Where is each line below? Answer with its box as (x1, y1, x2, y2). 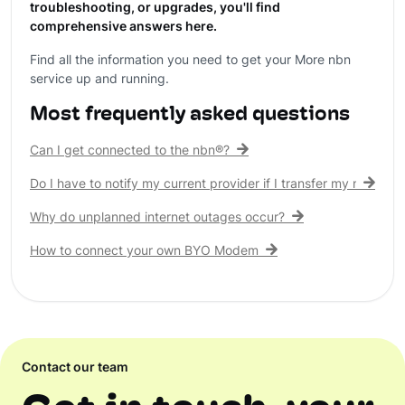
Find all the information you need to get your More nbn (30, 54, 351, 68)
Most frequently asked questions (30, 105, 350, 126)
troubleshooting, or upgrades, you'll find (30, 2, 280, 15)
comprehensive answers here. (30, 21, 217, 34)
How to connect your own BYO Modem (30, 245, 259, 259)
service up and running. (30, 73, 169, 87)
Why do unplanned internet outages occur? (30, 212, 285, 225)
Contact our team (22, 363, 128, 374)
